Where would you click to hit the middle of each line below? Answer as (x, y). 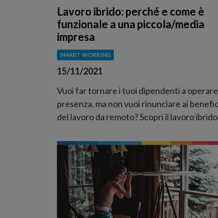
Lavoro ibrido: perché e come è (131, 12)
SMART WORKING (85, 55)
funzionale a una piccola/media (131, 24)
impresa (76, 37)
